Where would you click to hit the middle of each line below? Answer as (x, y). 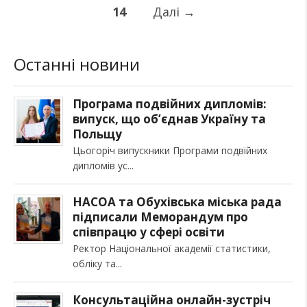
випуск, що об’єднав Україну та (169, 119)
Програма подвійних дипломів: (170, 104)
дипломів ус (100, 165)
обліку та (94, 263)
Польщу (97, 134)
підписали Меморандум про (160, 217)
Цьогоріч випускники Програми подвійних (170, 150)
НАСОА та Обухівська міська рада (177, 202)
